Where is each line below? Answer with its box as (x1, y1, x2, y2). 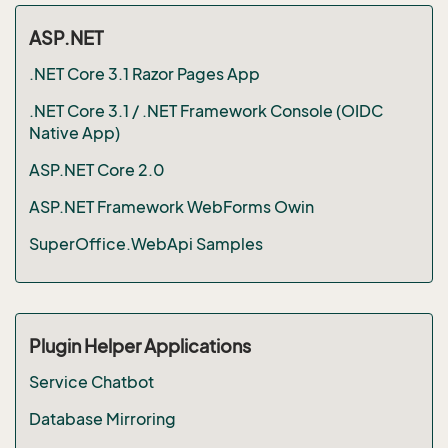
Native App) (28, 122, 120, 143)
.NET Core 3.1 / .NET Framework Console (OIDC (28, 100, 383, 121)
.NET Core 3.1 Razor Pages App (28, 63, 260, 84)
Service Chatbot (28, 371, 154, 392)
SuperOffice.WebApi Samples (28, 233, 263, 254)
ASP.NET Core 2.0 (28, 159, 165, 180)
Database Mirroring (28, 408, 176, 429)
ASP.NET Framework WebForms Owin (28, 196, 314, 217)
